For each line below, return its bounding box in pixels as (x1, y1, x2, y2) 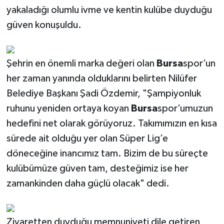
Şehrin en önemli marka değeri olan (6, 58, 156, 69)
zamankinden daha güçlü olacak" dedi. (6, 178, 169, 189)
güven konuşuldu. (6, 20, 81, 30)
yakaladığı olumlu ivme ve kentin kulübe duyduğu (6, 5, 212, 15)
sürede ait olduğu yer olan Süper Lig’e (6, 133, 168, 144)
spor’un (182, 58, 215, 69)
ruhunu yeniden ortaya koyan (6, 103, 131, 114)
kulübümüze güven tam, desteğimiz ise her (6, 163, 188, 174)
